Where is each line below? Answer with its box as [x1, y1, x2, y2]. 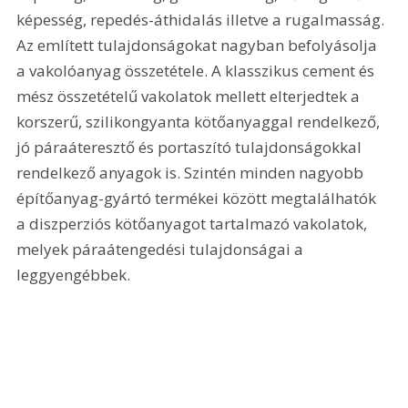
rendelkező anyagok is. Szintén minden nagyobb [16, 162, 368, 184]
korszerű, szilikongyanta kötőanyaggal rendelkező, [16, 111, 384, 133]
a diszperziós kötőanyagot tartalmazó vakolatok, [16, 213, 372, 235]
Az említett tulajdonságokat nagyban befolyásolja [16, 35, 382, 56]
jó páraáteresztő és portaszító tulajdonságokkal [16, 137, 366, 158]
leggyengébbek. [16, 264, 135, 286]
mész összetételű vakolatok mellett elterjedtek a [16, 86, 364, 107]
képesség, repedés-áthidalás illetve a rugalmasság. [16, 9, 389, 31]
